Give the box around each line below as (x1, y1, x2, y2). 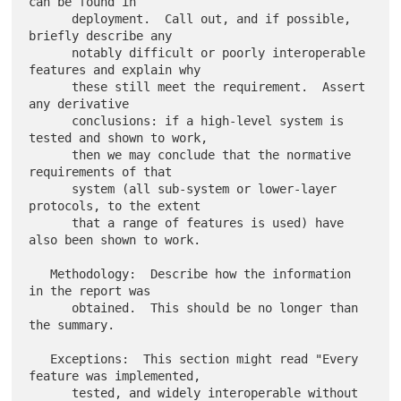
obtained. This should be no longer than (29, 301, 73, 316)
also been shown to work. (29, 233, 201, 248)
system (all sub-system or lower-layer (29, 182, 73, 197)
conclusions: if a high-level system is (29, 114, 73, 129)
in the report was (29, 284, 151, 299)
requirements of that (29, 165, 173, 180)
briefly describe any (29, 29, 173, 44)
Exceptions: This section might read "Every (29, 352, 51, 367)
